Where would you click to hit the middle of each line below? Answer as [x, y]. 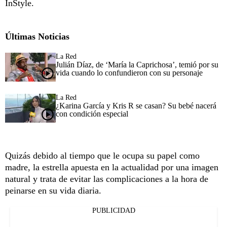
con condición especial [92, 113]
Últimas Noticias [37, 36]
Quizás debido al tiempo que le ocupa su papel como [102, 155]
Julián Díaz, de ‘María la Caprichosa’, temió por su [137, 64]
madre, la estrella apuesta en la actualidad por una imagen [112, 167]
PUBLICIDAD [113, 210]
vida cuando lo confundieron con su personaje [129, 72]
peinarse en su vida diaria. [53, 190]
